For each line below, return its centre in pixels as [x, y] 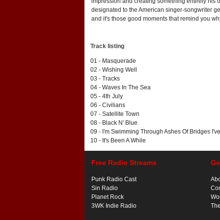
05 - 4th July [107, 96]
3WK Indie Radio [114, 206]
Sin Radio [105, 188]
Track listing [108, 46]
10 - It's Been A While [118, 141]
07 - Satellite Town [115, 114]
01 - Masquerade [113, 61]
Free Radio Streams [124, 163]
